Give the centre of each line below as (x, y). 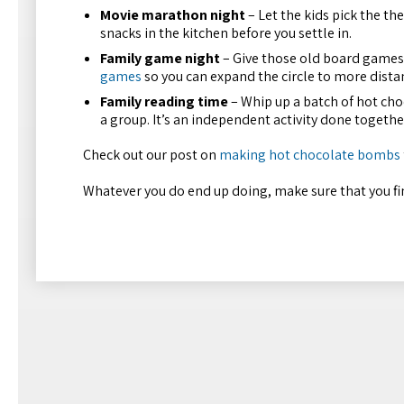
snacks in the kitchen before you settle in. (226, 32)
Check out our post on (151, 155)
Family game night (161, 58)
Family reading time (165, 101)
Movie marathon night (173, 14)
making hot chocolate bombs (310, 155)
